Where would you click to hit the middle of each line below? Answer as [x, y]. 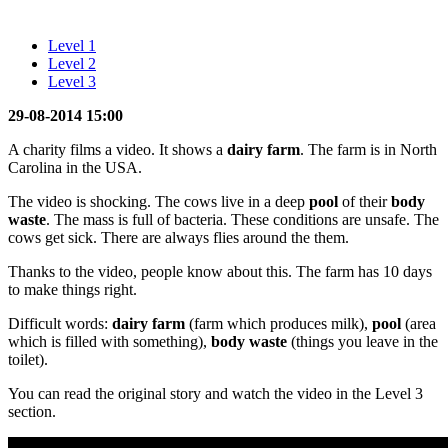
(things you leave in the [362, 341]
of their [366, 201]
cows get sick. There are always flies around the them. [178, 237]
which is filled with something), [109, 341]
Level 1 [72, 45]
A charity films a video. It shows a [117, 149]
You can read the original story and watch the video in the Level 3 [215, 393]
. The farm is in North [368, 149]
